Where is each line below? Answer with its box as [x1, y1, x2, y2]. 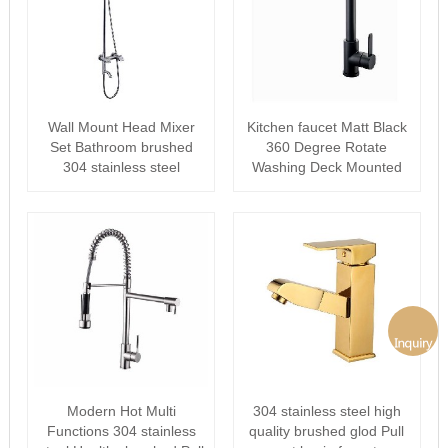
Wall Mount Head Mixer [47, 119, 195, 135]
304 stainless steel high [252, 403, 401, 419]
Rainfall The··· [75, 179, 167, 195]
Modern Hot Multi [66, 403, 176, 419]
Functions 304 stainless [46, 423, 196, 439]
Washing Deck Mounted [251, 159, 402, 175]
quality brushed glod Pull [249, 423, 405, 439]
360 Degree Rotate [266, 139, 388, 155]
